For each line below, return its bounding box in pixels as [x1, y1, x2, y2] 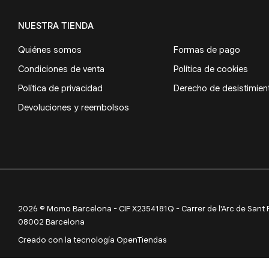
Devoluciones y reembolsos [18, 101, 129, 113]
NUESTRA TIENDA [18, 20, 94, 31]
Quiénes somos [18, 44, 82, 55]
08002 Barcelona [18, 216, 85, 227]
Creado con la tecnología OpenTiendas [18, 234, 166, 245]
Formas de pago [173, 44, 240, 55]
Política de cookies [173, 63, 248, 74]
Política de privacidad [18, 82, 103, 94]
